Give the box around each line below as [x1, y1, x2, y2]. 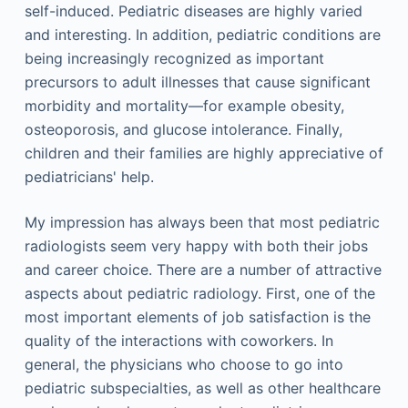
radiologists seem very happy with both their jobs [24, 237, 368, 255]
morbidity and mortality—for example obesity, [24, 97, 344, 115]
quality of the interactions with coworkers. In [24, 331, 333, 350]
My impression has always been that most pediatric [24, 213, 380, 231]
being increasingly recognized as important [24, 49, 324, 67]
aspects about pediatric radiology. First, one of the [24, 284, 375, 302]
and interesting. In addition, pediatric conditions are [24, 25, 381, 44]
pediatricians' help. [24, 168, 154, 186]
